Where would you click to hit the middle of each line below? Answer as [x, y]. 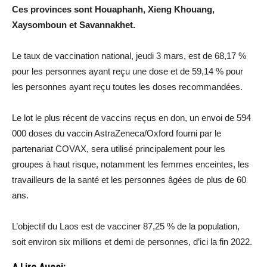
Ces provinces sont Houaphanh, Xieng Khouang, [113, 9]
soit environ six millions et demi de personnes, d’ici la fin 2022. [132, 241]
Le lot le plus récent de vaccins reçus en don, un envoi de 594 [131, 117]
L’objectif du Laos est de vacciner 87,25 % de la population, [126, 226]
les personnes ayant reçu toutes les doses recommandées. [127, 86]
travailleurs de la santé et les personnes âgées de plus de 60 [129, 179]
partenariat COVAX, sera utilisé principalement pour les [119, 148]
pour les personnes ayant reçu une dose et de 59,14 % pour [128, 71]
